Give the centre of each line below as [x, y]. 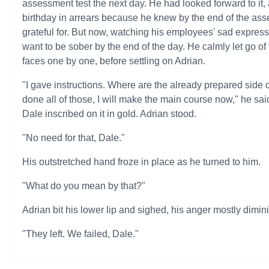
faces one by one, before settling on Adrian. [114, 61]
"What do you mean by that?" [84, 186]
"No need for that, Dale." [74, 138]
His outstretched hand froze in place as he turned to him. [142, 162]
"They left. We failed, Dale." [81, 234]
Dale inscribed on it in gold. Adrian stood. [110, 114]
